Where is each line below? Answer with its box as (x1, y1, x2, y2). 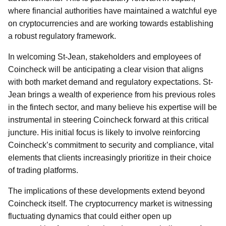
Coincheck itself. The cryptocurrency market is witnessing (8, 199, 212, 208)
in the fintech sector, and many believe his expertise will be (8, 103, 217, 111)
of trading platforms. (8, 166, 78, 175)
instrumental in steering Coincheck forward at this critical (8, 116, 209, 124)
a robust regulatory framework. (8, 32, 116, 40)
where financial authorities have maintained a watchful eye (8, 7, 217, 15)
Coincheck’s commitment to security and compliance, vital (8, 141, 214, 149)
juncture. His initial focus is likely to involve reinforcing (8, 128, 200, 137)
